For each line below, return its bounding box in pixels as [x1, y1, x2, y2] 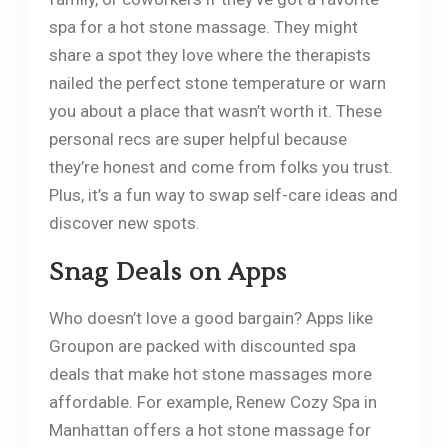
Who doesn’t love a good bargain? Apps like [48, 307, 373, 328]
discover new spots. [48, 212, 200, 233]
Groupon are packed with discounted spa [48, 335, 356, 356]
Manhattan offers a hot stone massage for [48, 419, 371, 440]
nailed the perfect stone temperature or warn [48, 72, 386, 93]
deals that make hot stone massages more [48, 363, 372, 384]
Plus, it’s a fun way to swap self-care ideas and [48, 184, 398, 205]
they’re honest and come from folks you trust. [48, 156, 393, 177]
